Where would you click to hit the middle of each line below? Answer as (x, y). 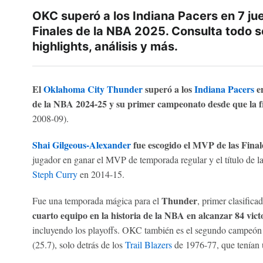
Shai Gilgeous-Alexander (81, 145)
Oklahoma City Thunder (93, 89)
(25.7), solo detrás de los (78, 245)
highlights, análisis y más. (105, 46)
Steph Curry (55, 174)
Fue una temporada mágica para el (97, 200)
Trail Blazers (148, 245)
